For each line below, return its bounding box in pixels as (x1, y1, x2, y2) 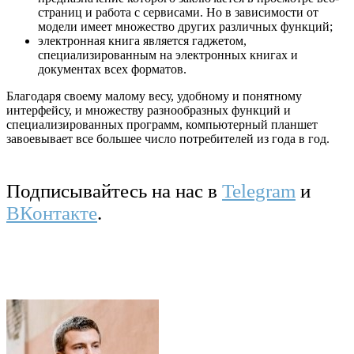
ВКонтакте (6, 201, 97, 224)
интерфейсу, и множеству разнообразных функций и (6, 103, 291, 117)
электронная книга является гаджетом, (38, 33, 247, 47)
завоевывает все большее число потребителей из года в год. (6, 131, 330, 145)
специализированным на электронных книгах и (38, 47, 298, 62)
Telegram (222, 179, 296, 201)
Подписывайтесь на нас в (6, 179, 222, 201)
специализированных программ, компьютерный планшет (6, 117, 318, 131)
